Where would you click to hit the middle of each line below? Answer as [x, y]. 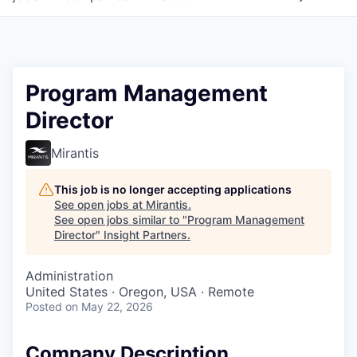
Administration [69, 276]
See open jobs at [100, 204]
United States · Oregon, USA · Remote [140, 292]
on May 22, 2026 [109, 306]
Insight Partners [145, 235]
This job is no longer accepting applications [173, 189]
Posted [44, 306]
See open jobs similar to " [121, 220]
